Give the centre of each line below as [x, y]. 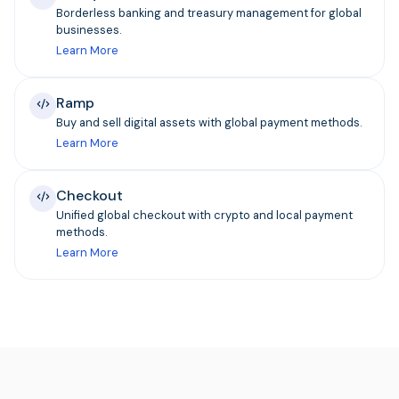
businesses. [89, 30]
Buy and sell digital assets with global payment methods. [209, 122]
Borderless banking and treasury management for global [209, 13]
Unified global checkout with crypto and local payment [204, 215]
